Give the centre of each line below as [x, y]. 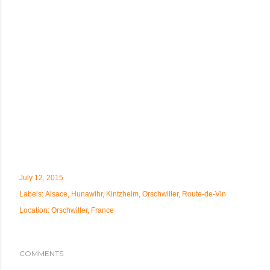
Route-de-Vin [204, 194]
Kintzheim [122, 194]
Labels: [31, 194]
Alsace [56, 194]
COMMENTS [41, 253]
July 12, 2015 [41, 178]
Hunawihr [87, 194]
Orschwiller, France [83, 210]
